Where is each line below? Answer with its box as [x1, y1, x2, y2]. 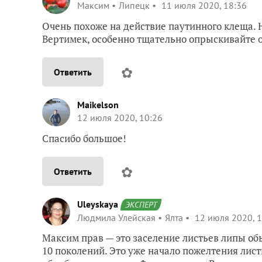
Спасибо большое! [42, 131, 126, 145]
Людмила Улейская [77, 211, 156, 223]
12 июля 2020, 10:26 [77, 111, 163, 123]
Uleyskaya [77, 198, 118, 210]
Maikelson [77, 98, 119, 111]
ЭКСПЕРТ [125, 199, 157, 210]
